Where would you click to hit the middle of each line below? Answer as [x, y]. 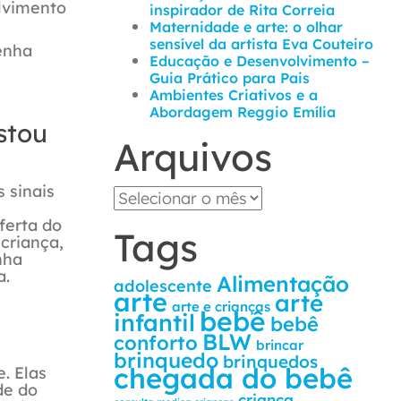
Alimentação [283, 284]
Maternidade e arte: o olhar [246, 27]
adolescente [163, 286]
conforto [156, 343]
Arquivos [193, 157]
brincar [280, 345]
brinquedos [270, 362]
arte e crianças [221, 307]
